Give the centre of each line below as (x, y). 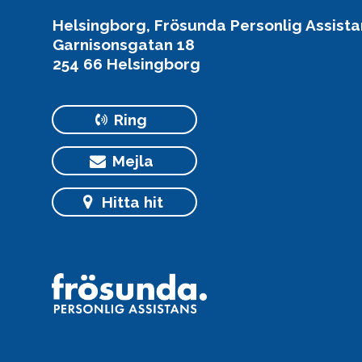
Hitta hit (133, 202)
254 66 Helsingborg (126, 63)
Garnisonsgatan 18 (124, 44)
